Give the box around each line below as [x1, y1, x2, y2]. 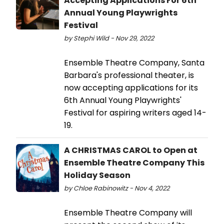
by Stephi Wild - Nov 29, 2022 [64, 33, 154, 42]
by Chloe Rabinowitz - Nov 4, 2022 [64, 183, 169, 192]
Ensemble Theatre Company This [64, 156, 204, 168]
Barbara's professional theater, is [64, 69, 194, 81]
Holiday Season [64, 169, 130, 181]
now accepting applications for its [64, 81, 198, 93]
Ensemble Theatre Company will [64, 206, 192, 218]
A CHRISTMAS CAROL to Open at [64, 144, 197, 156]
